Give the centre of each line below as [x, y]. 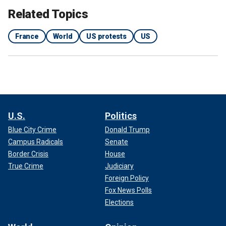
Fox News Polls [128, 190]
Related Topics [48, 14]
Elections [119, 202]
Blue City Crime [32, 130]
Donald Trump [127, 130]
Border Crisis [28, 154]
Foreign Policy [127, 178]
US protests [106, 36]
